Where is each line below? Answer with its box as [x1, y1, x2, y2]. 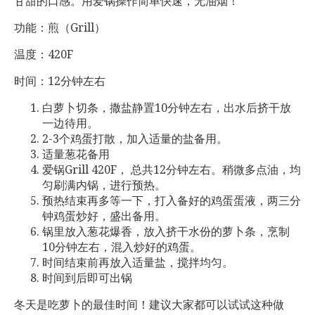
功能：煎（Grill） [14, 20, 105, 34]
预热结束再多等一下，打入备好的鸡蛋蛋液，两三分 [42, 193, 301, 207]
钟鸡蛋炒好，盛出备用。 [42, 209, 166, 223]
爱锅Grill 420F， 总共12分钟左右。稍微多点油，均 [42, 162, 301, 176]
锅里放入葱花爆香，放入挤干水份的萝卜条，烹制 [42, 224, 290, 238]
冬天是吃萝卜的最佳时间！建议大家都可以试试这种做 [14, 297, 284, 311]
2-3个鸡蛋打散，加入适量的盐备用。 [42, 131, 228, 146]
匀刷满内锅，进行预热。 [42, 178, 166, 192]
